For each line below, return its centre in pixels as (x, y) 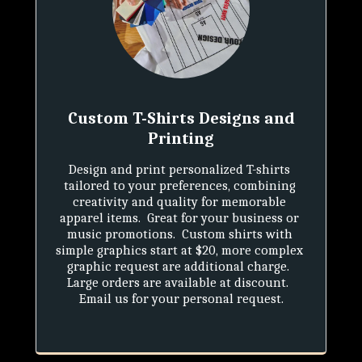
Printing (181, 138)
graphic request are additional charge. (178, 266)
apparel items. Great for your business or (179, 217)
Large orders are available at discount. (178, 282)
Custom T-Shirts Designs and (181, 118)
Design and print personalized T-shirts (179, 169)
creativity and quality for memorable (179, 201)
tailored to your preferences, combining (179, 185)
